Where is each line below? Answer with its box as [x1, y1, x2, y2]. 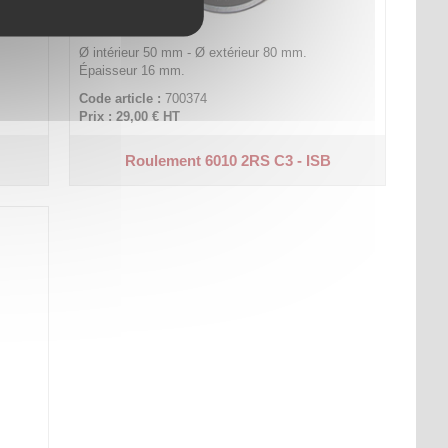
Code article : [79, 91, 162, 106]
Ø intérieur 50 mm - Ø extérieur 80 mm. [79, 45, 308, 60]
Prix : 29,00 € [79, 109, 160, 124]
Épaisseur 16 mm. [79, 63, 186, 78]
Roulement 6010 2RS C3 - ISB [124, 151, 331, 169]
